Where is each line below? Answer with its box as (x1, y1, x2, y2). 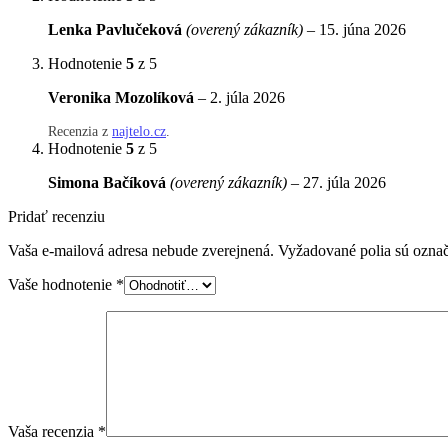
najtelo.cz (112, 123, 166, 140)
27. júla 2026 (303, 174, 386, 192)
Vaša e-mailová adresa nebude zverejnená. (8, 242, 274, 260)
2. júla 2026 (210, 89, 285, 107)
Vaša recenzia (8, 423, 98, 441)
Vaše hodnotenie (8, 276, 116, 294)
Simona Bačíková (48, 174, 170, 192)
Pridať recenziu (8, 208, 105, 226)
